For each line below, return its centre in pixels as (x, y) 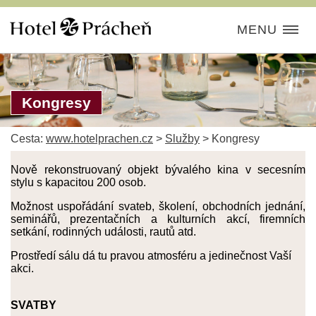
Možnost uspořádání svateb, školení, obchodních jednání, (158, 206)
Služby (182, 139)
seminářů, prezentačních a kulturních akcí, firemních (158, 219)
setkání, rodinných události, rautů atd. (103, 232)
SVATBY (34, 305)
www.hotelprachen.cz (99, 139)
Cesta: (28, 139)
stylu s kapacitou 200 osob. (78, 182)
